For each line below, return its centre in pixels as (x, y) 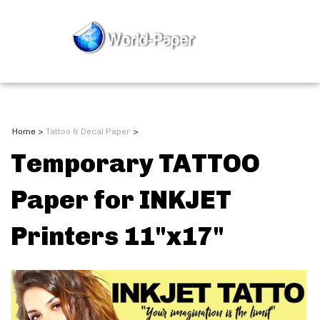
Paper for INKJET (121, 199)
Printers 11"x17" (117, 236)
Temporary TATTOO (135, 163)
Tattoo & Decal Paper (88, 131)
